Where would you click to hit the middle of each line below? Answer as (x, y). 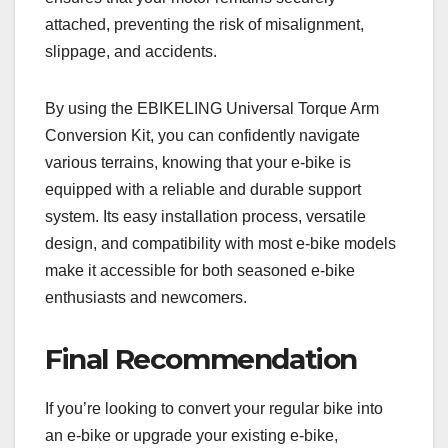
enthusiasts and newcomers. (146, 297)
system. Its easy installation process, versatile (205, 216)
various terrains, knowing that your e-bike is (198, 162)
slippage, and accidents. (131, 51)
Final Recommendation (201, 358)
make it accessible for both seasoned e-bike (200, 270)
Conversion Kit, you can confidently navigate (202, 135)
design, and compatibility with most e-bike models (220, 243)
